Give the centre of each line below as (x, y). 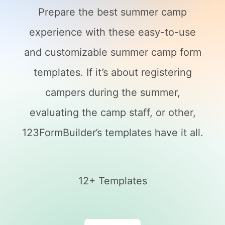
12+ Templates (113, 181)
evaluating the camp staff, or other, (113, 113)
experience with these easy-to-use (113, 32)
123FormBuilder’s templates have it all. (113, 133)
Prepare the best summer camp (113, 12)
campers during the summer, (113, 92)
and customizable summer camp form (113, 52)
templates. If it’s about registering (113, 72)
